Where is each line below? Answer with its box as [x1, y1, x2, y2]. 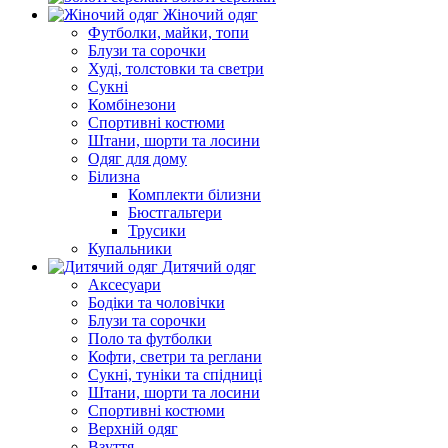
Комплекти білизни [128, 186, 261, 203]
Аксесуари [88, 276, 161, 293]
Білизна [88, 168, 140, 185]
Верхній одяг [88, 420, 178, 437]
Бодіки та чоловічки [88, 294, 225, 311]
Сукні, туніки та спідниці [88, 366, 262, 383]
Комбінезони [88, 96, 176, 113]
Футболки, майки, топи [88, 24, 249, 41]
